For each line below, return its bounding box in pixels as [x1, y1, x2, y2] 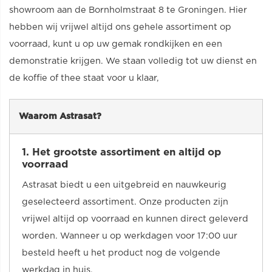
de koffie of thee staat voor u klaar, [9, 73, 159, 83]
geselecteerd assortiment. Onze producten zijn [22, 197, 228, 206]
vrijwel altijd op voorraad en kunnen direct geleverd [22, 214, 248, 223]
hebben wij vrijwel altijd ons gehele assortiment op [9, 22, 231, 32]
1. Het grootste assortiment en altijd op [22, 148, 221, 157]
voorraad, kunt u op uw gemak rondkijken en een [9, 39, 222, 49]
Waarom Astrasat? [19, 112, 101, 121]
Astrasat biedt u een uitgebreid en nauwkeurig [22, 180, 226, 189]
